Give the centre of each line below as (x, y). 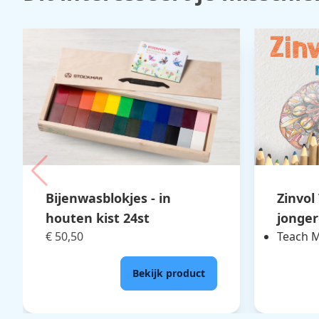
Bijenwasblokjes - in (108, 198)
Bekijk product (169, 273)
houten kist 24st (98, 218)
